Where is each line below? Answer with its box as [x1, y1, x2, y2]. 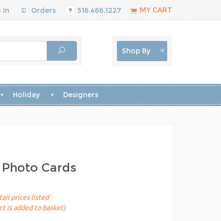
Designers [63, 90, 98, 99]
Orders [29, 6, 56, 15]
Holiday [12, 90, 40, 99]
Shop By [121, 46, 150, 55]
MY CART [140, 5, 172, 15]
